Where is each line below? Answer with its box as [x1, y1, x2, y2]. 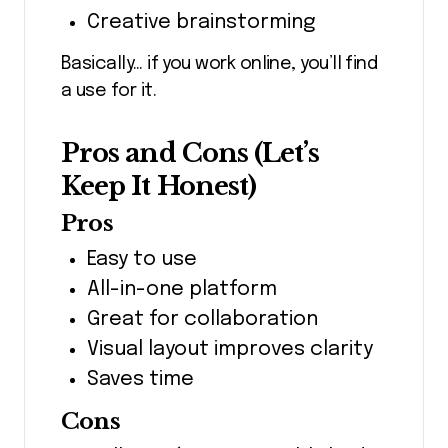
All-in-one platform [86, 278, 277, 300]
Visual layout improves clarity [86, 338, 373, 360]
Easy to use [86, 248, 197, 270]
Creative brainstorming [86, 12, 316, 34]
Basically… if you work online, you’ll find [61, 54, 378, 73]
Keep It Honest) [61, 169, 257, 202]
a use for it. [61, 81, 156, 100]
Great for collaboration [86, 308, 318, 330]
